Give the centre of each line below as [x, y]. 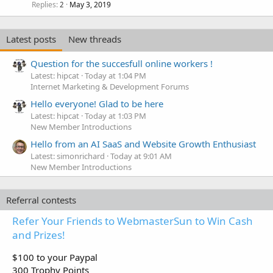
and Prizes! [39, 235]
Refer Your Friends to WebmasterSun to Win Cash [133, 221]
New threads [95, 39]
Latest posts [31, 39]
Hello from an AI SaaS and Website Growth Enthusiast [143, 144]
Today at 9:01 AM [141, 156]
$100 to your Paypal [55, 257]
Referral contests [41, 200]
